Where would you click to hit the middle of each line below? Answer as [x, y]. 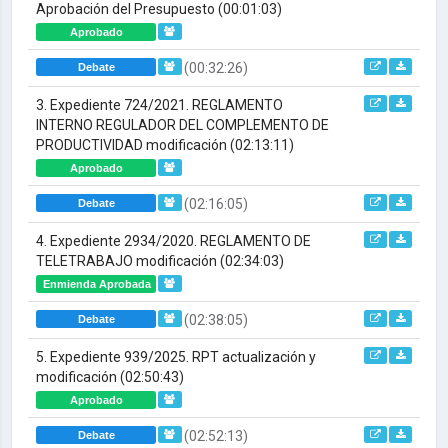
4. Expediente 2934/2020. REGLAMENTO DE [173, 241]
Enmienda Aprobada [96, 284]
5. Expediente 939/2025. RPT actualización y [176, 357]
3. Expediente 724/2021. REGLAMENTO [159, 105]
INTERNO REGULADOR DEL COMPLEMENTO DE [182, 125]
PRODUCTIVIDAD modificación [133, 145]
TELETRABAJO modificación [128, 261]
